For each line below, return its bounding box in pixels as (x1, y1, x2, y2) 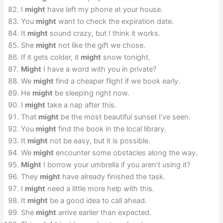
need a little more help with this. (45, 184, 155, 194)
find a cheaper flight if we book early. (54, 77, 181, 86)
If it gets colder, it (21, 53, 81, 62)
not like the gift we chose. (56, 41, 146, 50)
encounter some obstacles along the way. (54, 148, 198, 158)
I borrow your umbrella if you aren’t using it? (41, 160, 191, 170)
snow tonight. (101, 53, 151, 62)
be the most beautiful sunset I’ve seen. (59, 112, 191, 122)
